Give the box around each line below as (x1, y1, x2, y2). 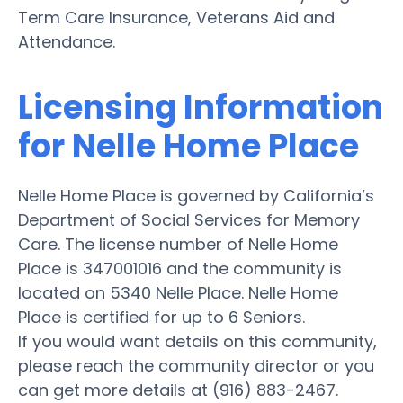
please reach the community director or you (18, 354, 374, 377)
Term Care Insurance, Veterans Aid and (18, 5, 335, 29)
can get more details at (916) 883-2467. (18, 378, 338, 401)
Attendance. (18, 30, 115, 53)
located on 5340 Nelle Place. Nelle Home (18, 281, 338, 304)
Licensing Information (18, 84, 383, 130)
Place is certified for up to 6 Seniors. (18, 305, 305, 328)
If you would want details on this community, (18, 329, 377, 353)
